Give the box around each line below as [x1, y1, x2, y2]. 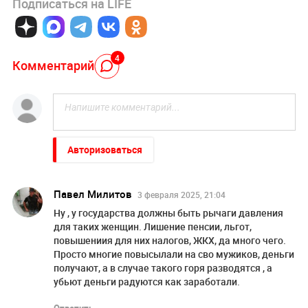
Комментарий [12, 56, 94, 74]
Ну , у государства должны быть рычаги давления [53, 206, 283, 220]
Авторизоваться [67, 143, 142, 157]
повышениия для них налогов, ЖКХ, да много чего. [53, 234, 286, 247]
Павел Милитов [53, 187, 132, 201]
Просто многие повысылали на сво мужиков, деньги [53, 247, 294, 261]
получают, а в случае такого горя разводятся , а [53, 261, 272, 275]
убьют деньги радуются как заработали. [53, 275, 240, 289]
